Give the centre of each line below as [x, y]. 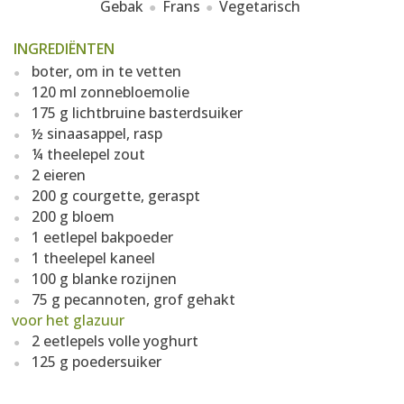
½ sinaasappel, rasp [97, 133]
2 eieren [59, 175]
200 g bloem [73, 216]
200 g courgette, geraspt [116, 196]
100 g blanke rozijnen [104, 279]
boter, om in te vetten [106, 71]
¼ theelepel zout [88, 154]
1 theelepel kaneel [93, 258]
